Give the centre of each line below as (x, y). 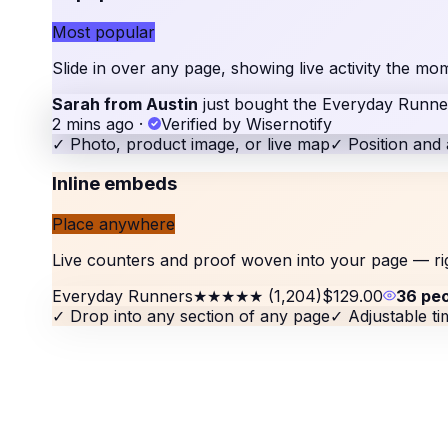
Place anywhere (113, 224)
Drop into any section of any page (200, 316)
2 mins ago (93, 123)
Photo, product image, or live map (200, 143)
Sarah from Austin (125, 103)
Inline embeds (114, 184)
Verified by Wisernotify (246, 123)
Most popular (103, 31)
